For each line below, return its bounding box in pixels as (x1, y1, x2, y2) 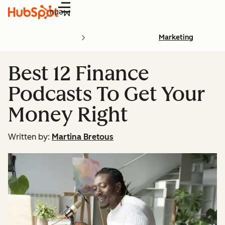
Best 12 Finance (8, 61, 149, 85)
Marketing (159, 33, 193, 42)
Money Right (8, 102, 128, 127)
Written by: (8, 132, 50, 142)
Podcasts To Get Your (8, 82, 205, 106)
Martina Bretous (52, 132, 114, 142)
